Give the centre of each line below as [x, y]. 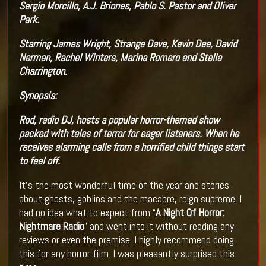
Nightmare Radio [51, 226]
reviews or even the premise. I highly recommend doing [126, 239]
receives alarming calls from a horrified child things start [131, 147]
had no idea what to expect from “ [87, 212]
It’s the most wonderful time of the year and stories [124, 185]
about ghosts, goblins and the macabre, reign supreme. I [130, 198]
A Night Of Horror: [190, 212]
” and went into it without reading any [159, 226]
